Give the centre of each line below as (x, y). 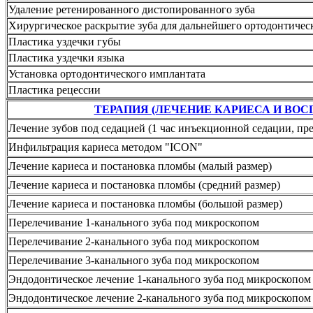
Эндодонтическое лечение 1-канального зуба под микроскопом (160, 279)
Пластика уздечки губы (65, 41)
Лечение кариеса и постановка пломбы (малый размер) (140, 166)
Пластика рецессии (54, 89)
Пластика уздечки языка (66, 57)
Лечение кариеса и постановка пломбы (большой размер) (145, 203)
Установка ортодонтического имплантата (107, 73)
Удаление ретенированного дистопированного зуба (132, 9)
